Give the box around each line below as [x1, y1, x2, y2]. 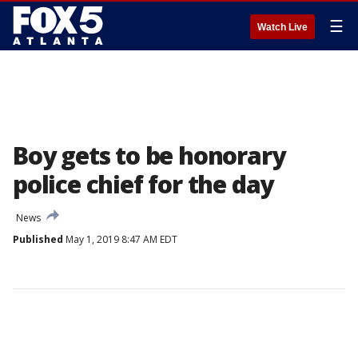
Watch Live [257, 22, 308, 33]
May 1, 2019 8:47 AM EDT [63, 233, 177, 246]
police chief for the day [13, 168, 274, 201]
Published [13, 233, 63, 246]
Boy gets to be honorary [13, 139, 285, 172]
